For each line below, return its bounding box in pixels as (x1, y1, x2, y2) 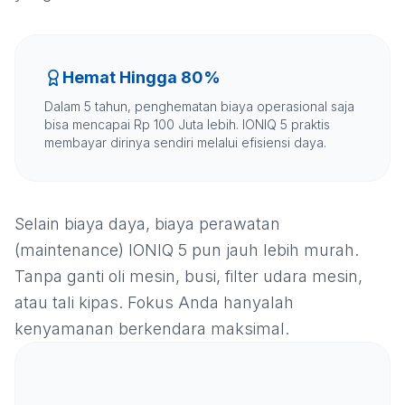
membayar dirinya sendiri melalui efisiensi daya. (44, 135, 326, 151)
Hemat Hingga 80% (62, 68, 221, 88)
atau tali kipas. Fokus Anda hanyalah (14, 293, 294, 313)
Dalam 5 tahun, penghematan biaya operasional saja (44, 99, 354, 115)
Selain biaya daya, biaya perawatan (14, 214, 280, 234)
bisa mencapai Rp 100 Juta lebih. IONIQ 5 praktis (44, 117, 330, 133)
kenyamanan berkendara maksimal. (14, 319, 289, 339)
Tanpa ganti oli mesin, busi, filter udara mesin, (14, 267, 363, 287)
